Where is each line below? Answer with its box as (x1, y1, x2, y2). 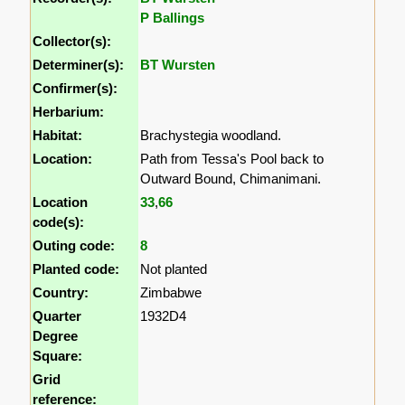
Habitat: (33, 127, 83, 144)
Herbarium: (33, 104, 105, 120)
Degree (33, 328, 79, 344)
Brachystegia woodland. (140, 127, 282, 144)
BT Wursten (140, 57, 216, 73)
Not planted (140, 261, 208, 278)
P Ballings (140, 10, 205, 26)
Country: (33, 285, 89, 301)
